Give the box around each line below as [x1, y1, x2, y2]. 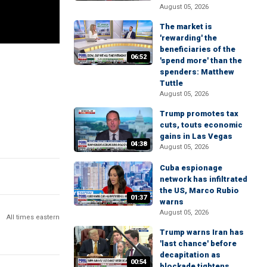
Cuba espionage [160, 163, 222, 172]
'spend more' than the [160, 56, 242, 66]
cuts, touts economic [160, 120, 243, 130]
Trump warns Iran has [160, 227, 244, 237]
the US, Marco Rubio [160, 185, 239, 195]
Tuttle [160, 79, 183, 88]
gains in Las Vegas [160, 132, 232, 141]
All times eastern [7, 213, 60, 221]
